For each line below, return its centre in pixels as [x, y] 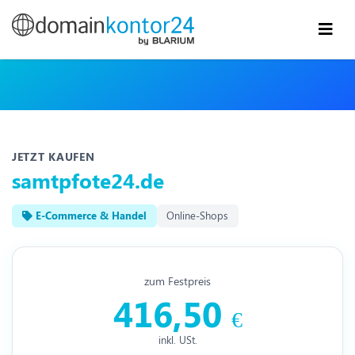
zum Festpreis [177, 281]
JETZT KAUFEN [53, 156]
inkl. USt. [177, 340]
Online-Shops [198, 216]
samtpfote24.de [88, 179]
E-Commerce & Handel [89, 216]
